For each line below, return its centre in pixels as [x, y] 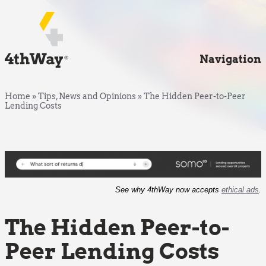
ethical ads [240, 190]
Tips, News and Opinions [87, 96]
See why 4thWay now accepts [168, 190]
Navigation [230, 59]
